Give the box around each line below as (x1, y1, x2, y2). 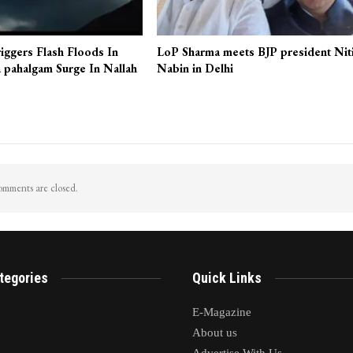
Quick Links (192, 269, 262, 286)
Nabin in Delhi (157, 61, 234, 76)
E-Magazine (192, 306, 251, 319)
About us (192, 326, 237, 340)
